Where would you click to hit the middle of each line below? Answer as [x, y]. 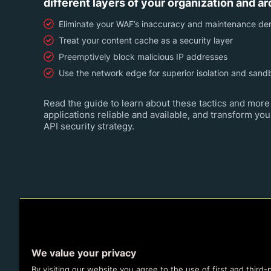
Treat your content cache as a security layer [146, 40]
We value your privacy [84, 253]
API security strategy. [89, 126]
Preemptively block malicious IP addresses [143, 57]
